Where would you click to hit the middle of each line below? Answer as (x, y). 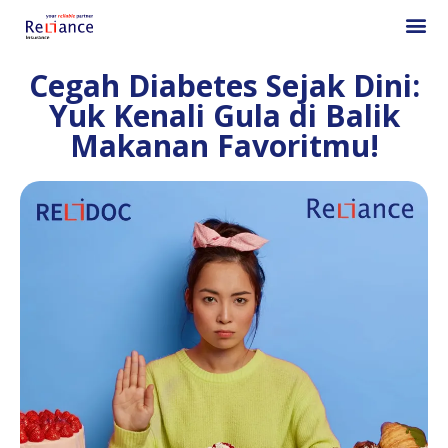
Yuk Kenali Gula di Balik (224, 115)
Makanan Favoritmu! (224, 145)
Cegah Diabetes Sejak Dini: (224, 85)
